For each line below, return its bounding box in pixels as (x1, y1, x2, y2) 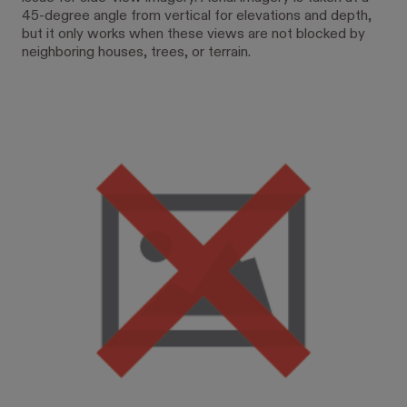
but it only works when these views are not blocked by (22, 26, 365, 42)
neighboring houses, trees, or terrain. (22, 45, 251, 60)
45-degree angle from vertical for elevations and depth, (22, 8, 372, 24)
